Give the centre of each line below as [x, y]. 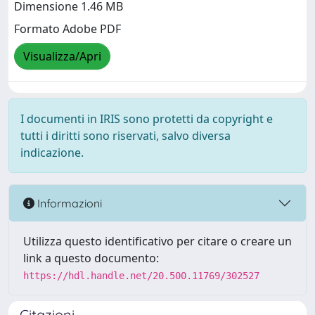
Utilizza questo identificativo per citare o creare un [157, 241]
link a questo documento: [91, 258]
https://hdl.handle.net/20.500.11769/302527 [141, 276]
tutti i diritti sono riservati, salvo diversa [126, 136]
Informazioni [68, 203]
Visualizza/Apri [62, 57]
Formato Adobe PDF [67, 29]
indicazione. [52, 153]
